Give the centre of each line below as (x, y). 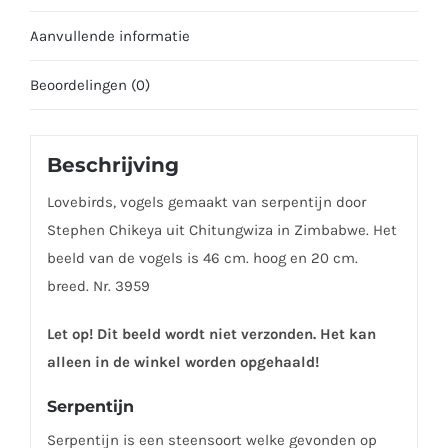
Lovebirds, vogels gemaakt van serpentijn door (206, 202)
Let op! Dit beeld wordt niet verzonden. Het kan (211, 334)
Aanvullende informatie (110, 35)
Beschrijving (112, 165)
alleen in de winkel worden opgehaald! (182, 362)
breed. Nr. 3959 (98, 286)
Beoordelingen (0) (90, 84)
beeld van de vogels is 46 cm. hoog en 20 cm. (202, 258)
